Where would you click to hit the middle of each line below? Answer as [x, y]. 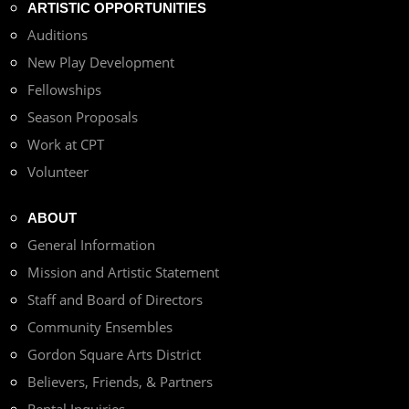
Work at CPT [66, 144]
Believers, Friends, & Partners [120, 381]
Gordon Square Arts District [114, 354]
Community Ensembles [100, 326]
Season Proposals [83, 116]
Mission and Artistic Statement [123, 272]
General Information [91, 244]
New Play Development [101, 62]
